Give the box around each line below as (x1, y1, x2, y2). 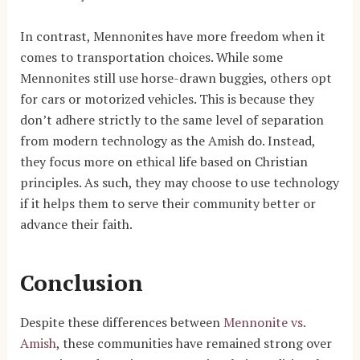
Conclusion (19, 267, 143, 297)
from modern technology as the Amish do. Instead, (19, 131, 315, 149)
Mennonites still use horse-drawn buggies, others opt (19, 68, 332, 87)
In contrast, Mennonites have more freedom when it (19, 27, 325, 45)
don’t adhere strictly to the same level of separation (19, 110, 324, 129)
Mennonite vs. (223, 313, 305, 332)
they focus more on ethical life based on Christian (19, 152, 308, 170)
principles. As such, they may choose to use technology (19, 173, 339, 191)
